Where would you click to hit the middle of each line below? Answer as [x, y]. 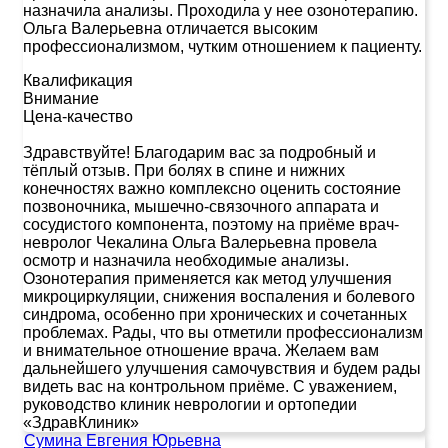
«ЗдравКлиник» [81, 422]
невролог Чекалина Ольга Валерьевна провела [200, 242]
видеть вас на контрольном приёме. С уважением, [210, 386]
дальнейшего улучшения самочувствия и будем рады [222, 368]
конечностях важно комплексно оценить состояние [212, 188]
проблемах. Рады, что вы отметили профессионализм [223, 332]
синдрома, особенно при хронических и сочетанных [215, 314]
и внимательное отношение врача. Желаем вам [201, 350]
